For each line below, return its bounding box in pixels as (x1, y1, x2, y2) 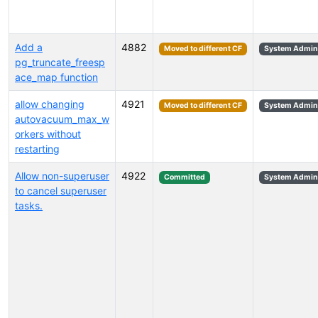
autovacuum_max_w (15, 113, 109, 125)
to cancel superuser (15, 185, 106, 197)
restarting (15, 143, 60, 155)
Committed (163, 172, 205, 182)
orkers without (15, 128, 81, 140)
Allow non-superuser (15, 170, 109, 182)
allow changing (15, 98, 84, 110)
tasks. (15, 199, 43, 212)
